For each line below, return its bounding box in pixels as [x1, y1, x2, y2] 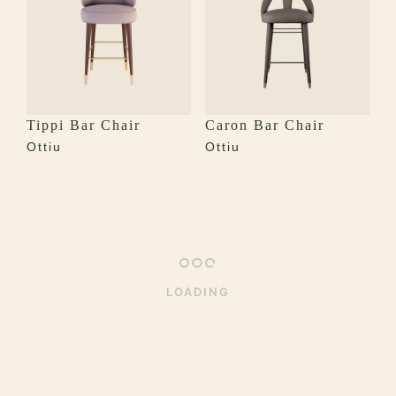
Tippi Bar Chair [27, 118, 141, 133]
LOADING [166, 284, 230, 299]
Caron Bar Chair [204, 118, 324, 133]
